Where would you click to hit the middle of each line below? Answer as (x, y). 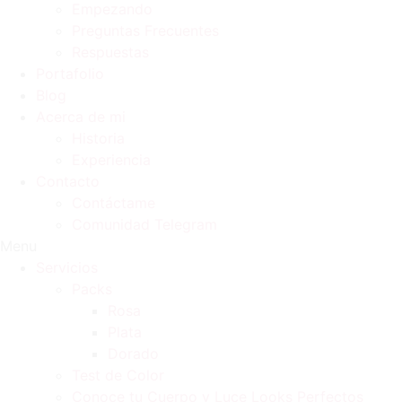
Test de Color (118, 376)
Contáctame (114, 203)
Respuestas (110, 52)
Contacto (68, 182)
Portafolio (70, 74)
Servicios (67, 268)
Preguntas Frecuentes (145, 31)
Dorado (133, 354)
